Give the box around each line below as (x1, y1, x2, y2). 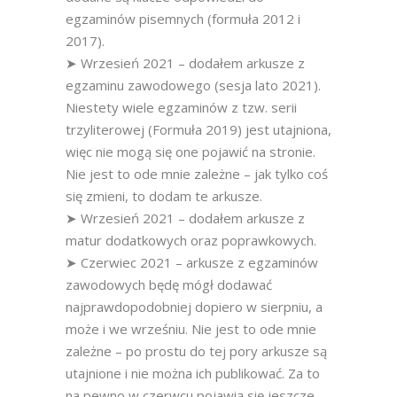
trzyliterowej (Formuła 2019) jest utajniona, (66, 121, 331, 138)
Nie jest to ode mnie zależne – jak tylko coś (66, 165, 328, 183)
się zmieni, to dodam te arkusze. (66, 187, 262, 205)
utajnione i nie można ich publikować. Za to (66, 364, 320, 382)
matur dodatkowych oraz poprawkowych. (66, 231, 316, 249)
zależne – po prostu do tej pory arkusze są (66, 342, 327, 360)
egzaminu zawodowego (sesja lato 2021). (66, 76, 321, 94)
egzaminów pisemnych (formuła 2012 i (66, 10, 300, 27)
